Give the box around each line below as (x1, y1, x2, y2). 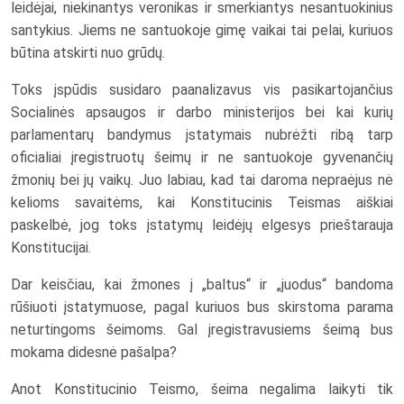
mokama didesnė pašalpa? (11, 344, 177, 362)
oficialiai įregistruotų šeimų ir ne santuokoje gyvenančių (11, 149, 393, 167)
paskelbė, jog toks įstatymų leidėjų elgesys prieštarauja (11, 216, 393, 234)
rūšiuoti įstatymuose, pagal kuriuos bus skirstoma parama (11, 298, 393, 317)
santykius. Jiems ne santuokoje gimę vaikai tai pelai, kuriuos (11, 22, 393, 40)
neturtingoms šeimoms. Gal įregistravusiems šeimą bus (11, 321, 393, 339)
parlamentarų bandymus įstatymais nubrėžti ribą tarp (11, 126, 393, 144)
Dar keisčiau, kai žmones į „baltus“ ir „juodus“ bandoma (11, 276, 393, 294)
